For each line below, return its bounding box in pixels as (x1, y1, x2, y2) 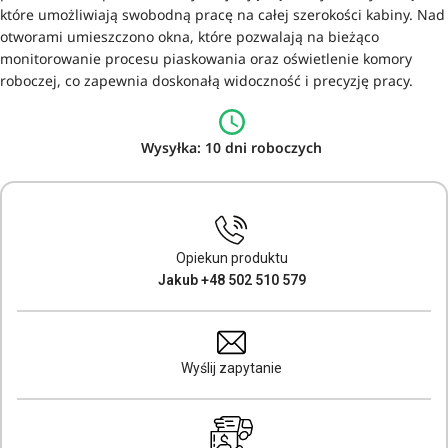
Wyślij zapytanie (181, 360, 282, 376)
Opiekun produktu (175, 250, 288, 266)
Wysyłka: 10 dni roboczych (141, 138, 322, 157)
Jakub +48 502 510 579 (157, 272, 306, 288)
